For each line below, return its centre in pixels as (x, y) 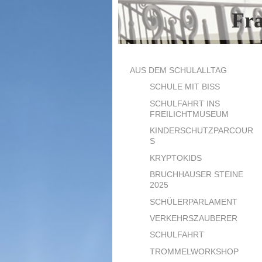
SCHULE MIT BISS (185, 87)
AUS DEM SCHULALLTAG (178, 70)
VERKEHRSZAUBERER (194, 218)
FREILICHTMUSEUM (189, 114)
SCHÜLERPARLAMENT (194, 201)
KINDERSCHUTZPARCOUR (202, 131)
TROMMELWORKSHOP (194, 251)
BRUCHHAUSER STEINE (197, 175)
